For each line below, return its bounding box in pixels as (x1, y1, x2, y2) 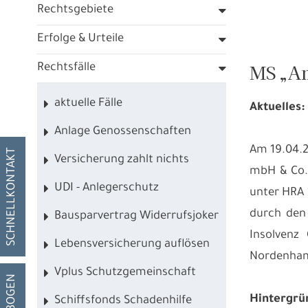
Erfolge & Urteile (36, 32, 124, 46)
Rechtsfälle (36, 61, 96, 75)
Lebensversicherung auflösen (54, 238, 210, 252)
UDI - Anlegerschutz (54, 181, 159, 195)
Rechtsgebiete (36, 3, 113, 17)
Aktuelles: (249, 101, 305, 115)
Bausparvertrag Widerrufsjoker (54, 210, 219, 223)
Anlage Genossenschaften (54, 125, 191, 139)
